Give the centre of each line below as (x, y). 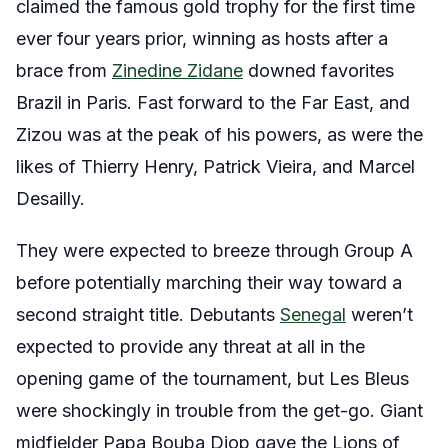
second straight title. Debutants (148, 315)
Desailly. (53, 199)
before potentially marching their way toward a (209, 283)
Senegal (313, 315)
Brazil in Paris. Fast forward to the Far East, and (213, 103)
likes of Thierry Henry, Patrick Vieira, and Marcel (215, 167)
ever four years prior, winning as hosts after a (202, 39)
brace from (64, 71)
